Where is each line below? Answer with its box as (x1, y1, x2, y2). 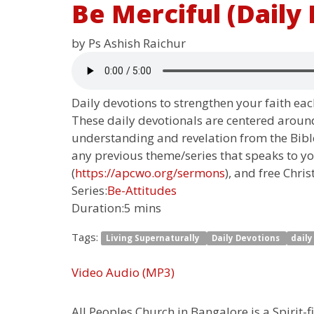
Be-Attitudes (107, 182, 177, 198)
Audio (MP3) (106, 264, 175, 280)
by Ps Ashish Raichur (71, 35, 186, 51)
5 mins (124, 200, 161, 216)
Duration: (71, 200, 124, 216)
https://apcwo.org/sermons (75, 165, 225, 181)
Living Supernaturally (105, 233, 202, 243)
